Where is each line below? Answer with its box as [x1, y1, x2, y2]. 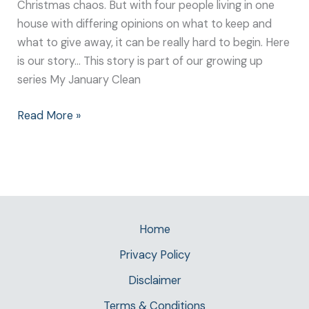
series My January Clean [17, 72, 141, 87]
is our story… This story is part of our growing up [17, 53, 263, 68]
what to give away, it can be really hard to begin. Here [17, 34, 290, 50]
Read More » [17, 108, 81, 123]
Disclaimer [128, 272, 181, 288]
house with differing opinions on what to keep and [17, 16, 272, 31]
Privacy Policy [119, 247, 190, 262]
